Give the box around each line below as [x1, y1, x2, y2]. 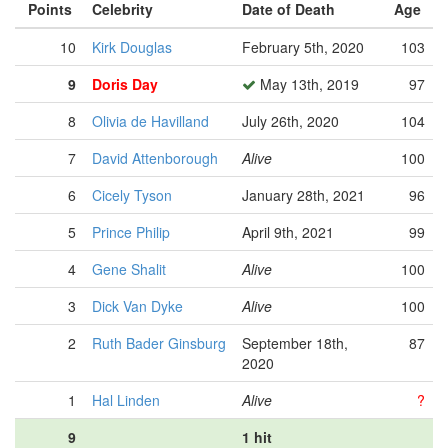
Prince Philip [92, 222, 170, 242]
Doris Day [92, 74, 158, 94]
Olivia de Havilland [92, 111, 209, 131]
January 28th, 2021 [242, 185, 365, 205]
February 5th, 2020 [242, 37, 364, 57]
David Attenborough [92, 148, 218, 168]
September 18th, [242, 333, 348, 353]
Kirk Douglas [92, 37, 172, 57]
